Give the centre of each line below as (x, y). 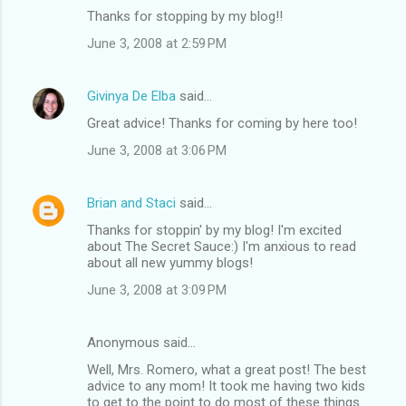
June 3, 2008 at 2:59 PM (157, 43)
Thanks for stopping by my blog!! (185, 16)
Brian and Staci (131, 203)
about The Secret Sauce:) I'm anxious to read (222, 246)
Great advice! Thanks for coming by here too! (222, 123)
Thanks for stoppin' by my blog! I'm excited (214, 230)
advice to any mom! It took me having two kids (226, 386)
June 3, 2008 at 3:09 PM (157, 290)
